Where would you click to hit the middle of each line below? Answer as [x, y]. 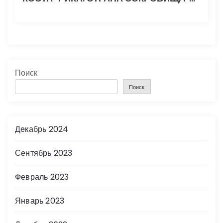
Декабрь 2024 [42, 129]
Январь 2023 [40, 201]
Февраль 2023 [42, 177]
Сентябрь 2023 [44, 153]
